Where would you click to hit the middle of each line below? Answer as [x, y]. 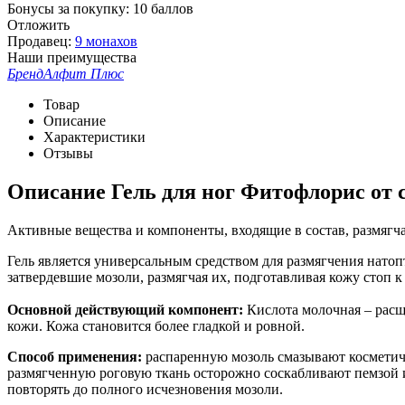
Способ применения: [76, 356]
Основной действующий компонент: [125, 309]
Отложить [38, 24]
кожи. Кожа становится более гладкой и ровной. [156, 325]
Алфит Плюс [84, 73]
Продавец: [39, 41]
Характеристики [94, 137]
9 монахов [106, 41]
